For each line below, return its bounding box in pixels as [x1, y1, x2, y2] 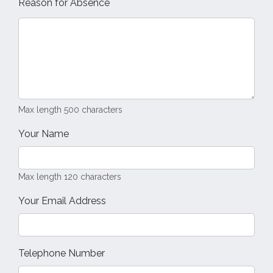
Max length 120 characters [18, 172, 121, 182]
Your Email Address [18, 195, 106, 207]
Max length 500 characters [18, 105, 122, 115]
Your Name [18, 128, 69, 140]
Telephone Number [18, 247, 105, 260]
